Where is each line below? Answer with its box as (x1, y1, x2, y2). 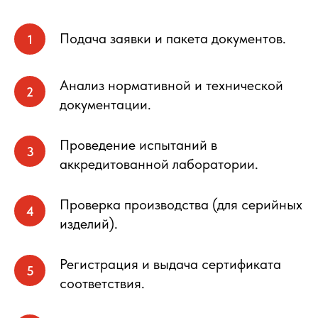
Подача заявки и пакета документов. (60, 30, 286, 47)
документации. (60, 96, 151, 113)
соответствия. (60, 275, 145, 292)
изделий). (60, 215, 118, 232)
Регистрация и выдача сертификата (60, 256, 281, 273)
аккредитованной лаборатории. (60, 155, 258, 172)
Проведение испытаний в (60, 136, 217, 153)
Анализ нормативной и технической (60, 77, 283, 94)
